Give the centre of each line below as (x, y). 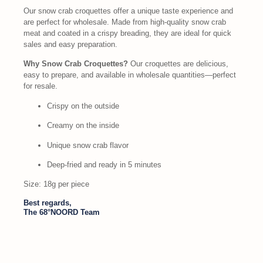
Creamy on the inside (83, 126)
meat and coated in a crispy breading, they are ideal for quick (127, 33)
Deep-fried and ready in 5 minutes (104, 164)
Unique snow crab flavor (88, 145)
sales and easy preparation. (70, 44)
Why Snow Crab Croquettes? (76, 64)
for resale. (41, 86)
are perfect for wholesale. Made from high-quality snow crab (125, 22)
